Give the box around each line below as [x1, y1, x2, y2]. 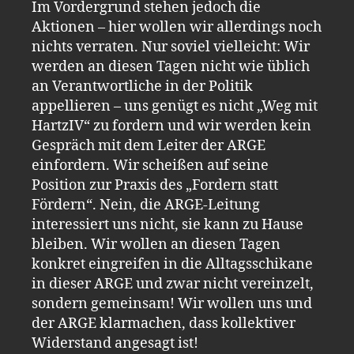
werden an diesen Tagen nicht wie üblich [32, 57, 310, 76]
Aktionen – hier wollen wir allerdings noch [32, 17, 322, 36]
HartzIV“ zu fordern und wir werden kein [32, 116, 311, 135]
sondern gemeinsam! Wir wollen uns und [32, 294, 312, 313]
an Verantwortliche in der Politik [32, 77, 253, 96]
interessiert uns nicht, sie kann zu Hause [32, 215, 303, 234]
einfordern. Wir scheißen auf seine [32, 156, 269, 175]
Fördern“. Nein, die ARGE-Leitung [32, 195, 260, 214]
